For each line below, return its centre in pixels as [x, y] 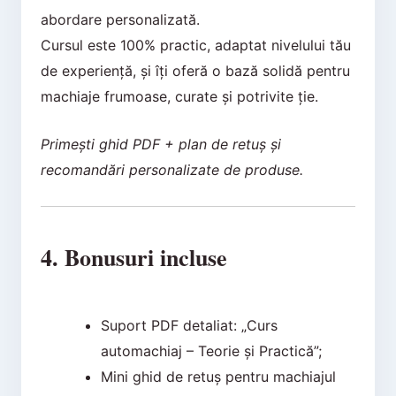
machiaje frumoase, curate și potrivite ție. [179, 96]
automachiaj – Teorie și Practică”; [211, 350]
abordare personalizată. [120, 19]
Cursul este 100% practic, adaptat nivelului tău [195, 45]
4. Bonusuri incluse [133, 257]
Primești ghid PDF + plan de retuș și [160, 145]
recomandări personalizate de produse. [171, 170]
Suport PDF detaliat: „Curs [189, 325]
